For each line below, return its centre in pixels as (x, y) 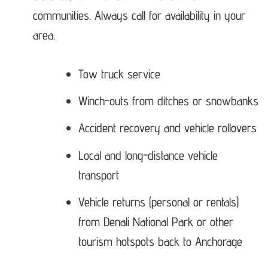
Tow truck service (120, 74)
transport (99, 175)
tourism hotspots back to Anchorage (161, 242)
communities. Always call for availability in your (139, 16)
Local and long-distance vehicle (148, 155)
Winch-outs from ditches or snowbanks (169, 101)
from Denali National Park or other (156, 222)
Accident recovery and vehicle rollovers (168, 128)
